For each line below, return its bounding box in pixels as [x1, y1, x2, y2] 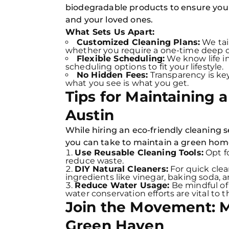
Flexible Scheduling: [77, 54, 165, 63]
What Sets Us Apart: [65, 27, 155, 37]
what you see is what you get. [65, 78, 189, 88]
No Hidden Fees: [77, 70, 148, 80]
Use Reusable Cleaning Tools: [75, 148, 203, 157]
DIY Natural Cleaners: [75, 164, 168, 174]
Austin [65, 106, 114, 124]
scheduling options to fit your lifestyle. [65, 62, 224, 72]
